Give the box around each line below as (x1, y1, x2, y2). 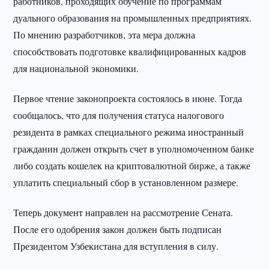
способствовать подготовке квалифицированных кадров (13, 45, 247, 58)
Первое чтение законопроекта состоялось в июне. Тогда (13, 92, 243, 104)
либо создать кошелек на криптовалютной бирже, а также (13, 159, 251, 172)
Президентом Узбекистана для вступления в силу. (13, 240, 219, 252)
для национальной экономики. (13, 62, 139, 74)
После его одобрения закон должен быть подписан (13, 223, 222, 235)
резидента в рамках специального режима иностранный (13, 125, 244, 138)
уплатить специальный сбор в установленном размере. (13, 176, 239, 189)
